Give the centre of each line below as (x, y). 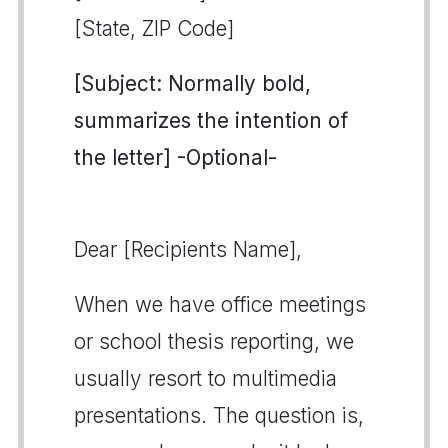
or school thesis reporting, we (214, 341)
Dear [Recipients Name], (188, 249)
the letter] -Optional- (175, 157)
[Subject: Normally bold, (192, 83)
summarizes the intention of (211, 120)
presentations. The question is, (219, 415)
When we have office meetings (220, 304)
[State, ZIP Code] (154, 28)
